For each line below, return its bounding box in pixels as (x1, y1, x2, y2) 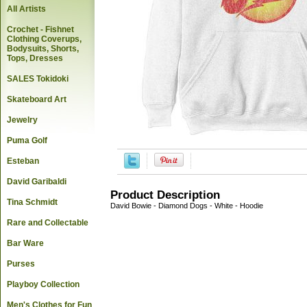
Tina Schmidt (7, 197, 58, 207)
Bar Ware (7, 238, 44, 248)
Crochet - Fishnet (7, 25, 74, 34)
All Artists (7, 4, 46, 14)
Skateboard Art (7, 95, 66, 104)
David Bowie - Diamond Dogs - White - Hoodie (110, 201, 263, 210)
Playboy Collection (7, 280, 79, 289)
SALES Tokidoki (7, 74, 69, 84)
